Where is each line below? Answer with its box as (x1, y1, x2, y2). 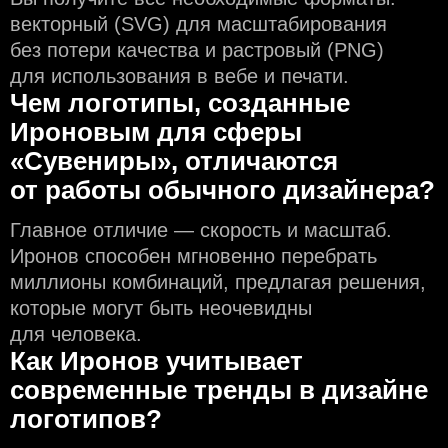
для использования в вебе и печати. (10, 64, 349, 87)
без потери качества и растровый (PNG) (10, 38, 384, 61)
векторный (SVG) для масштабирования (10, 12, 387, 35)
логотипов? (10, 403, 162, 434)
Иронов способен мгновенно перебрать (10, 244, 377, 267)
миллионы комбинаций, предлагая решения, (10, 270, 426, 293)
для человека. (10, 322, 142, 345)
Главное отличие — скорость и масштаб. (10, 218, 392, 241)
